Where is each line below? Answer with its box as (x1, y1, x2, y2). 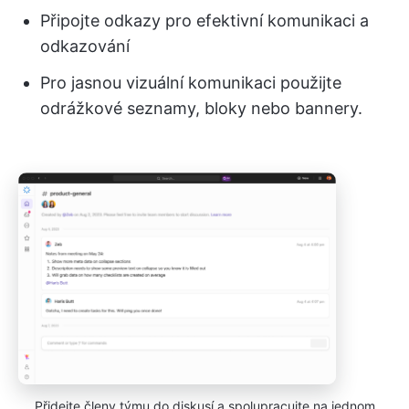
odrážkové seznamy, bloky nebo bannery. (40, 98, 362, 118)
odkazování (40, 36, 130, 56)
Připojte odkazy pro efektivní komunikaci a (40, 10, 369, 30)
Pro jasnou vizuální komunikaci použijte (40, 72, 341, 92)
